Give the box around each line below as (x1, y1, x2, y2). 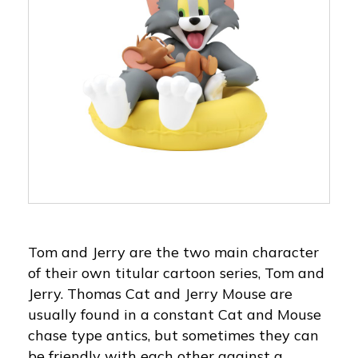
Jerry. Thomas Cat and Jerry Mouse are (28, 284, 292, 303)
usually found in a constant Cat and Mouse (28, 304, 321, 324)
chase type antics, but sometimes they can (28, 325, 319, 344)
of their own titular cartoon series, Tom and (28, 263, 324, 282)
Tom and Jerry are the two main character (28, 242, 319, 261)
